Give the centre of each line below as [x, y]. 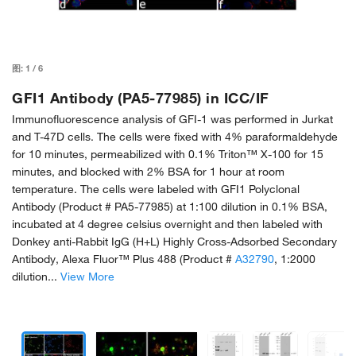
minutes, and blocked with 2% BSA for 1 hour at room [148, 172]
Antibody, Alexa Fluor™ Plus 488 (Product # [124, 259]
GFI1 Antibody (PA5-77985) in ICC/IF [141, 98]
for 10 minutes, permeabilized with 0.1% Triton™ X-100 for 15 [168, 155]
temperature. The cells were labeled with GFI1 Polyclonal [156, 190]
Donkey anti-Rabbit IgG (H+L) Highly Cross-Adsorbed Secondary [174, 242]
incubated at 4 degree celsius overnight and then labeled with [167, 224]
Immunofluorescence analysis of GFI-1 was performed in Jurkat [172, 120]
